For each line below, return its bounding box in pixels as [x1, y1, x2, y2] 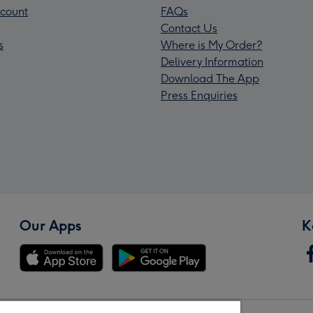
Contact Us [161, 22, 217, 36]
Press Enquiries [161, 89, 238, 103]
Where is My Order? [161, 38, 262, 52]
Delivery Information [161, 55, 263, 69]
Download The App [161, 72, 259, 86]
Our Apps [20, 217, 82, 235]
